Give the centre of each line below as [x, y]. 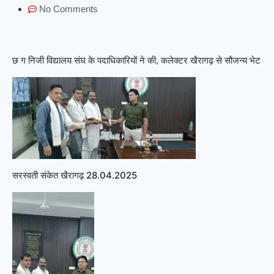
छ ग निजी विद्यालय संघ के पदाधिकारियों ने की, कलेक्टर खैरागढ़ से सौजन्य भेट [136, 61]
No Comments [68, 9]
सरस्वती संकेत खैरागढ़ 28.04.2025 [75, 176]
